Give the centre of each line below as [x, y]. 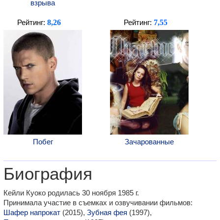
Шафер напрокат [32, 212]
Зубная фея [107, 212]
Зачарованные [149, 142]
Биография [48, 174]
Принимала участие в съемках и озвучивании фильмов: [98, 203]
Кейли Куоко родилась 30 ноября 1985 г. [71, 193]
